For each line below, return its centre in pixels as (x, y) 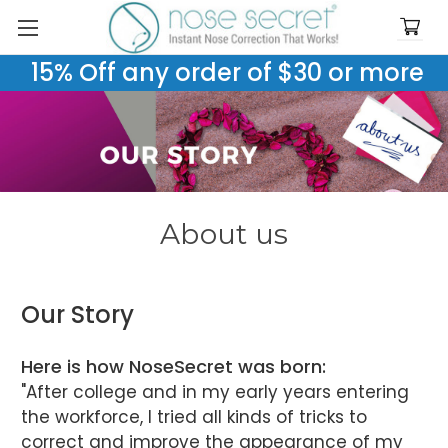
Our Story (77, 314)
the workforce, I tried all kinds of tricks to (194, 416)
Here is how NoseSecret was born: (173, 366)
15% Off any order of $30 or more (224, 72)
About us (224, 233)
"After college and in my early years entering (215, 391)
